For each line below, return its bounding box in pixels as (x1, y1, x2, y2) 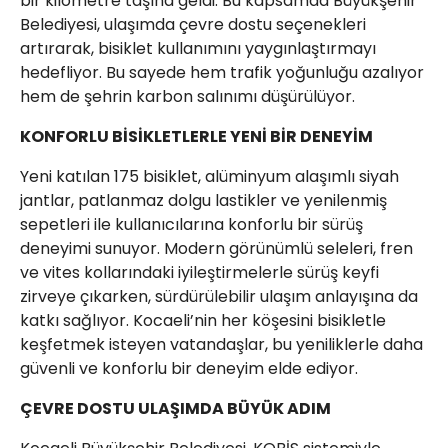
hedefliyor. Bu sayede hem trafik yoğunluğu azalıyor (20, 61, 424, 84)
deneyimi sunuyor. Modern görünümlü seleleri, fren (20, 237, 413, 260)
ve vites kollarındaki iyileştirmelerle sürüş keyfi (20, 261, 379, 284)
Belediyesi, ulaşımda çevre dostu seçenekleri (20, 13, 366, 36)
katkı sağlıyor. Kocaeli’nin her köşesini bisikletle (20, 309, 386, 332)
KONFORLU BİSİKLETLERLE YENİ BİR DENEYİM (20, 125, 373, 148)
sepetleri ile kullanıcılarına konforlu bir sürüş (20, 213, 363, 236)
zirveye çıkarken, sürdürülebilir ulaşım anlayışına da (20, 285, 418, 308)
